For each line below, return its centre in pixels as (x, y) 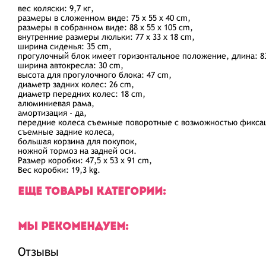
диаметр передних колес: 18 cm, (82, 94)
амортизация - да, (52, 113)
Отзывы (38, 251)
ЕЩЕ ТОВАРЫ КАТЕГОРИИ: (92, 192)
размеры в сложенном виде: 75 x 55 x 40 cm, (104, 18)
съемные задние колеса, (66, 132)
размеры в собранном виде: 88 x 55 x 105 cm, (105, 27)
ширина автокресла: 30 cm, (71, 65)
